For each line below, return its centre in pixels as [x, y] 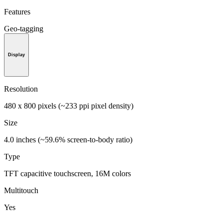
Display [16, 55]
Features [17, 11]
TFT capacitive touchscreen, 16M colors [67, 174]
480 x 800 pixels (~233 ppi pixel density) [69, 106]
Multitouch [21, 191]
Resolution [21, 89]
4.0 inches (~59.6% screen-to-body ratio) [68, 140]
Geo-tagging [24, 28]
